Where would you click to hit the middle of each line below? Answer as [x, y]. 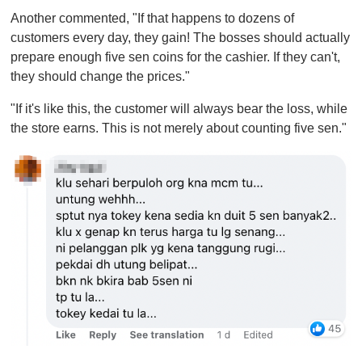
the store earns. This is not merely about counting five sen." [179, 128]
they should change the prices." [100, 77]
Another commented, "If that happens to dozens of [152, 19]
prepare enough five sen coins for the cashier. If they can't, [175, 57]
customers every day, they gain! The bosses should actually [180, 38]
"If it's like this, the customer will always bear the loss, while [179, 109]
